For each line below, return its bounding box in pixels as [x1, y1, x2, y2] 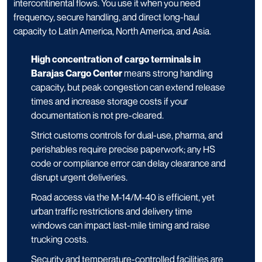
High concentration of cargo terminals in [31, 53, 201, 65]
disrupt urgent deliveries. [31, 171, 127, 184]
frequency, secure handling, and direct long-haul [13, 11, 199, 23]
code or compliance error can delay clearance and [31, 157, 226, 170]
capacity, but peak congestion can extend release [31, 81, 225, 94]
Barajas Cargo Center [31, 67, 122, 80]
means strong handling [122, 67, 213, 80]
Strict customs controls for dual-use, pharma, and [31, 129, 223, 142]
